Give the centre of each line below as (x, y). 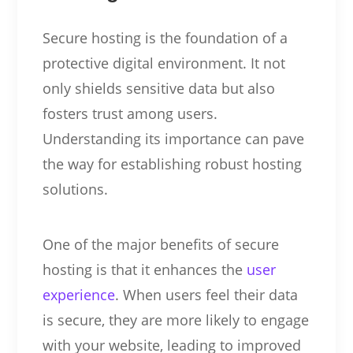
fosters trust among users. (130, 113)
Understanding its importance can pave (173, 138)
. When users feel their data (206, 294)
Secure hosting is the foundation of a (165, 37)
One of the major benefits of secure (160, 244)
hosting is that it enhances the (144, 269)
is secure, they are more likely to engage (175, 320)
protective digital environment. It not (163, 63)
